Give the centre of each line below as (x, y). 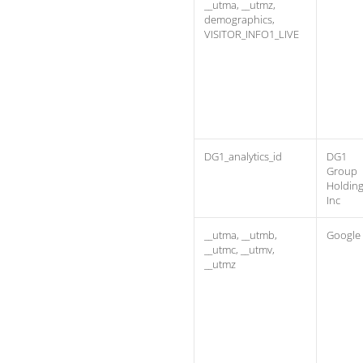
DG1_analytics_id (243, 156)
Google (344, 235)
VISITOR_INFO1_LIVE (252, 34)
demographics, (239, 19)
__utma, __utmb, (241, 235)
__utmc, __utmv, (239, 250)
